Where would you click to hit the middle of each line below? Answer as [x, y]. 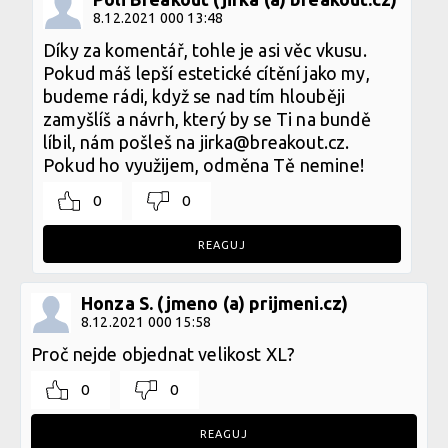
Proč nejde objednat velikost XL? [163, 353]
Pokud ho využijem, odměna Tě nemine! [203, 164]
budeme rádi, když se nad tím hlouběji [194, 95]
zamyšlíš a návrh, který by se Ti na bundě [207, 118]
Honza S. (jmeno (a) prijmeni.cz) [215, 302]
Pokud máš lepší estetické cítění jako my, [206, 72]
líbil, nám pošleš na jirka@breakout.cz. [196, 141]
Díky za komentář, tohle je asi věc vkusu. [205, 49]
